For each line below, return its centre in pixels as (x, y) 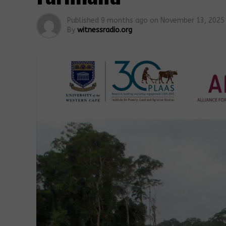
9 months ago (124, 20)
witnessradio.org (105, 30)
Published (83, 20)
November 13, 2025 (192, 20)
